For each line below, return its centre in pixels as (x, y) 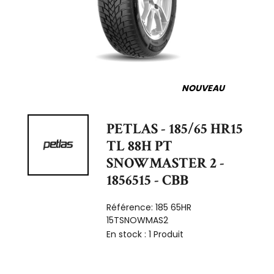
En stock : (128, 234)
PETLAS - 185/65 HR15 (175, 128)
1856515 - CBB (148, 180)
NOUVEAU (203, 88)
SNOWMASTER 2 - (166, 163)
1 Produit (166, 234)
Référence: (131, 207)
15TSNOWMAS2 (138, 220)
